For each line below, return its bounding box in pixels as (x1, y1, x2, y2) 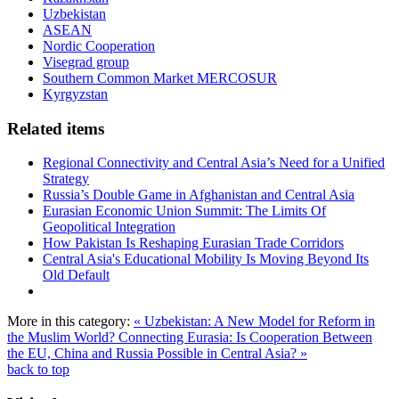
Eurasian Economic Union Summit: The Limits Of (43, 203, 326, 219)
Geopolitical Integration (43, 219, 175, 235)
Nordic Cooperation (43, 37, 155, 53)
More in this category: (7, 313, 130, 330)
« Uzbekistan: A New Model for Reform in (134, 313, 375, 330)
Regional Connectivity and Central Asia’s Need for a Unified (43, 155, 385, 171)
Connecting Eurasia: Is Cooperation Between (118, 330, 372, 346)
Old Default (43, 267, 110, 283)
